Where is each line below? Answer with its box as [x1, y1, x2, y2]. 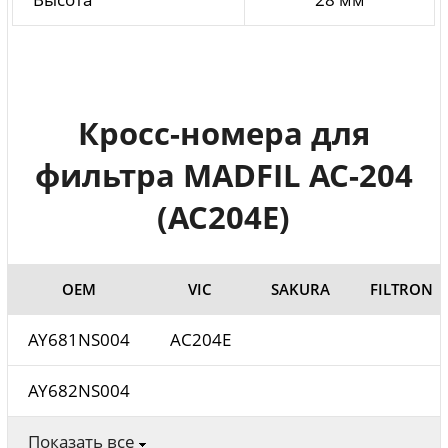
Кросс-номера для [77, 112, 370, 154]
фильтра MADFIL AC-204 [34, 154, 413, 196]
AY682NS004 [27, 378, 130, 402]
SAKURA [270, 278, 330, 299]
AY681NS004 [27, 327, 130, 351]
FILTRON [369, 278, 433, 299]
